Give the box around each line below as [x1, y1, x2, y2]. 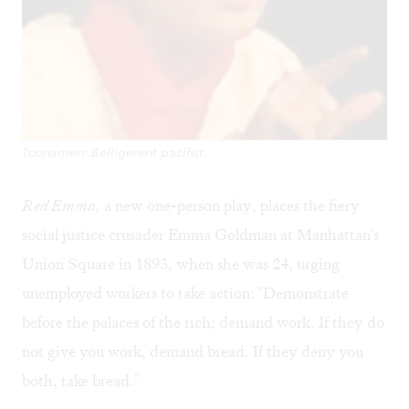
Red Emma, [22, 195, 100, 216]
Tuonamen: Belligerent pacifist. [22, 143, 207, 163]
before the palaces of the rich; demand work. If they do [22, 312, 384, 333]
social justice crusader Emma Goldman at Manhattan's [22, 225, 379, 246]
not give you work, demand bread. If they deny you [22, 341, 363, 362]
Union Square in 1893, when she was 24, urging [22, 254, 340, 275]
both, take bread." [22, 371, 139, 392]
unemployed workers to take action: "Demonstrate [22, 283, 349, 304]
